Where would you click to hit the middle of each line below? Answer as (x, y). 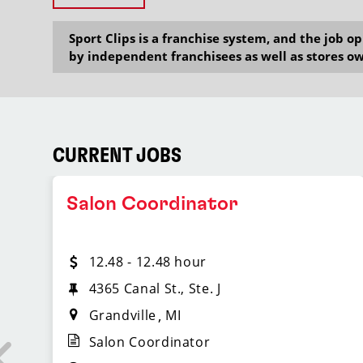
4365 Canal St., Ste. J (155, 288)
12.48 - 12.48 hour (148, 262)
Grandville (122, 315)
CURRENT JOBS (117, 156)
